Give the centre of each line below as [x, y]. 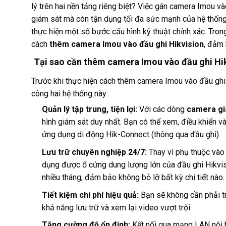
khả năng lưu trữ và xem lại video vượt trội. [117, 207]
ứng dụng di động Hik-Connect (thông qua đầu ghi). [131, 135]
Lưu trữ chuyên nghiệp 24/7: [94, 152]
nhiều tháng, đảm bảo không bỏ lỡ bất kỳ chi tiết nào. [133, 177]
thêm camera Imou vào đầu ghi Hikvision [126, 44]
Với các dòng [162, 109]
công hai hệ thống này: [70, 93]
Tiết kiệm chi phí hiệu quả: [90, 195]
